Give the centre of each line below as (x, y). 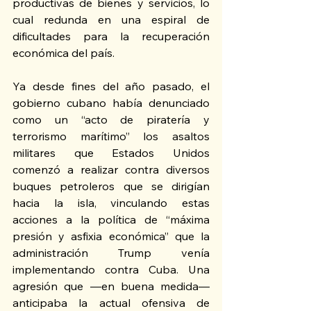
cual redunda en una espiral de (111, 20)
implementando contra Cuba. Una (111, 270)
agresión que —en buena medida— (111, 286)
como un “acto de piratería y (111, 120)
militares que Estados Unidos (111, 153)
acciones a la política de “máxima (111, 220)
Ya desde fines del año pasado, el (111, 86)
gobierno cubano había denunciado (111, 103)
